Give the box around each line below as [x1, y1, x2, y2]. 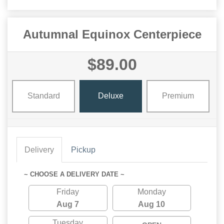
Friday [56, 187, 79, 196]
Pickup [71, 145, 95, 154]
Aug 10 [138, 199, 165, 208]
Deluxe [97, 91, 123, 100]
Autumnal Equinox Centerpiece [22, 27, 201, 41]
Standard [27, 91, 60, 100]
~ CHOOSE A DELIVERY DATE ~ [24, 170, 124, 178]
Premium [161, 91, 194, 100]
